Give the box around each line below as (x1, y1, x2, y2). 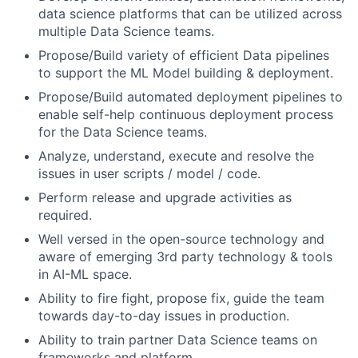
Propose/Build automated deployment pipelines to (38, 89, 343, 105)
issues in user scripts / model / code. (38, 165, 261, 181)
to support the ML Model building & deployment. (38, 65, 333, 81)
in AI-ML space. (38, 266, 132, 282)
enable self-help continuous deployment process (38, 106, 333, 122)
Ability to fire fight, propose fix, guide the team (38, 290, 324, 306)
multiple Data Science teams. (38, 23, 214, 39)
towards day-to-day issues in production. (38, 308, 289, 324)
